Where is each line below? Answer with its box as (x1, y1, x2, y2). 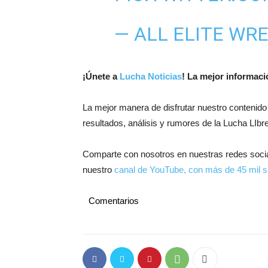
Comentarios (89, 196, 139, 206)
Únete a (86, 71, 120, 81)
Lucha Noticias (120, 71, 182, 81)
